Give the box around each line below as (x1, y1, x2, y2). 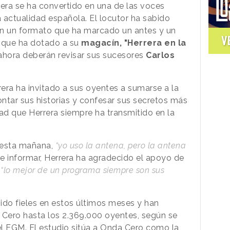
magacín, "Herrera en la (81, 37, 186, 48)
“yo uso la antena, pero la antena (55, 140, 186, 150)
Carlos (146, 50, 175, 60)
